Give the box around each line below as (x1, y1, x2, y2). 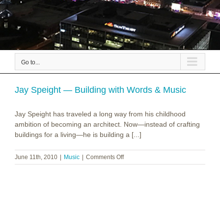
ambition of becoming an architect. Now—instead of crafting (15, 120, 200, 129)
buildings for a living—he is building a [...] (15, 131, 141, 139)
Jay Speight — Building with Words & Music (15, 85, 186, 95)
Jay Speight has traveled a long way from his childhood (15, 110, 186, 118)
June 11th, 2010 (15, 154, 57, 161)
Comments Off (86, 154, 124, 161)
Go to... (21, 59, 40, 66)
